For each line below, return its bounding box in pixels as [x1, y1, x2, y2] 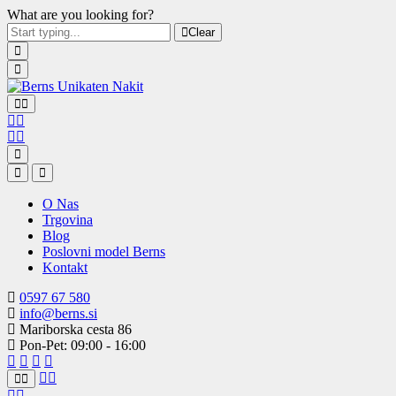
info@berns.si [19, 306, 97, 321]
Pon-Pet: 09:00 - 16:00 [16, 338, 146, 353]
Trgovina [42, 212, 93, 227]
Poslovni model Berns [42, 244, 165, 259]
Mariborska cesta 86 [16, 322, 132, 337]
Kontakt [42, 260, 88, 275]
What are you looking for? [7, 7, 154, 22]
